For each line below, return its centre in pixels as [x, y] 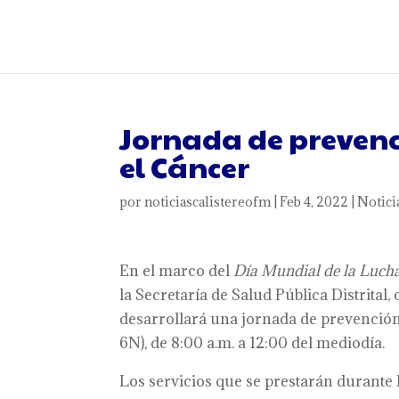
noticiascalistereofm [208, 202]
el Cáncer [185, 166]
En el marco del [177, 271]
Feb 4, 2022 [314, 202]
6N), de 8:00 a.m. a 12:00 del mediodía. [252, 343]
